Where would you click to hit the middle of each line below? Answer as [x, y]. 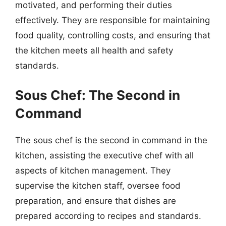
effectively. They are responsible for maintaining [112, 20]
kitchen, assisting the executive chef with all [104, 155]
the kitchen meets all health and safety [94, 50]
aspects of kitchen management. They [93, 170]
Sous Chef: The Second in [98, 95]
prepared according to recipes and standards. [108, 216]
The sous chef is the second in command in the [111, 140]
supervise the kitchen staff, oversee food [98, 185]
